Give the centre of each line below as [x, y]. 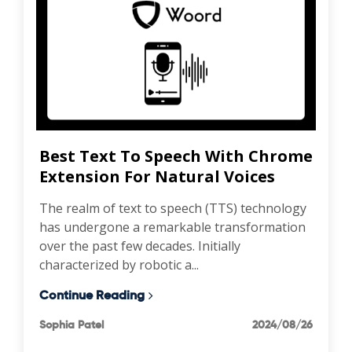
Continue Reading [92, 295]
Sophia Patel [71, 324]
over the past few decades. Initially [140, 246]
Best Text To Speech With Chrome [176, 156]
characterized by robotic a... [119, 264]
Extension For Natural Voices [157, 176]
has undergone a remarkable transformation [172, 227]
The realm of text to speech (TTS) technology [173, 208]
